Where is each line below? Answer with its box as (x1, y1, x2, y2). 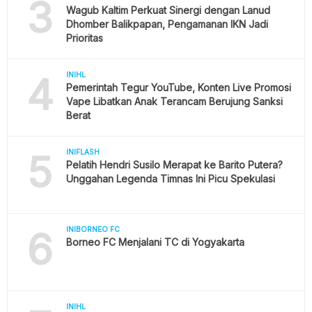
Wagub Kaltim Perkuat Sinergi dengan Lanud (65, 4, 270, 17)
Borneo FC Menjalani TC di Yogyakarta (65, 236, 244, 249)
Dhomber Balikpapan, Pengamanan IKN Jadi (65, 18, 268, 31)
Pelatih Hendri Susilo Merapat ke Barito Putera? (65, 159, 283, 171)
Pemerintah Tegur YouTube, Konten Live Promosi (65, 81, 291, 94)
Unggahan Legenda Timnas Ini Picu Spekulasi (65, 173, 275, 185)
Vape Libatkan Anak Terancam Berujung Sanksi (65, 95, 283, 108)
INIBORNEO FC (65, 225, 120, 234)
